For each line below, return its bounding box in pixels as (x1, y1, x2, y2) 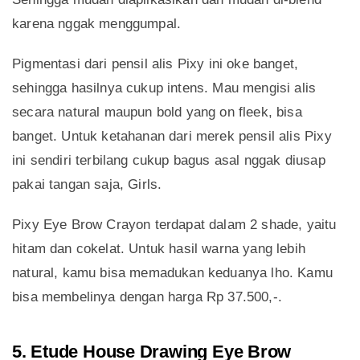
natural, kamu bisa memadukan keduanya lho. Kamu (12, 265, 333, 281)
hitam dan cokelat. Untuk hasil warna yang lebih (12, 241, 305, 257)
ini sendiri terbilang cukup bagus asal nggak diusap (12, 153, 325, 169)
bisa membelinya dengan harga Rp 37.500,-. (12, 289, 282, 305)
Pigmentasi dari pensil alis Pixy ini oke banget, (12, 56, 299, 72)
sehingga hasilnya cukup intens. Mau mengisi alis (12, 80, 317, 96)
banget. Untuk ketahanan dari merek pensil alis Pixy (12, 129, 332, 145)
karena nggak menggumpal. (12, 16, 182, 32)
